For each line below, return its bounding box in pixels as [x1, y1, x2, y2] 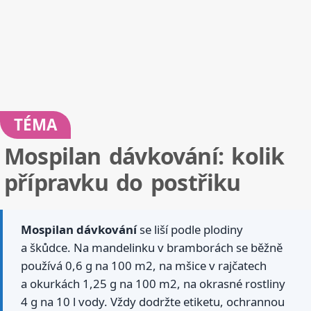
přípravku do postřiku [4, 167, 241, 198]
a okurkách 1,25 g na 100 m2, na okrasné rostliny [21, 276, 285, 292]
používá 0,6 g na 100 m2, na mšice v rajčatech [21, 258, 267, 274]
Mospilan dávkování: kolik [4, 141, 285, 171]
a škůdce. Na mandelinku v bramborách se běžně [21, 239, 283, 256]
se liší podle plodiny [137, 221, 243, 238]
